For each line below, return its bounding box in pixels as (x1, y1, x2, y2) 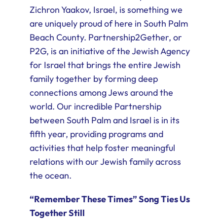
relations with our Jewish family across (29, 156, 181, 168)
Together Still (29, 207, 85, 219)
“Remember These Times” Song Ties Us (29, 193, 190, 205)
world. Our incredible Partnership (29, 101, 161, 112)
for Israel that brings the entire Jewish (29, 59, 181, 71)
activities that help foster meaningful (29, 142, 175, 154)
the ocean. (29, 170, 72, 182)
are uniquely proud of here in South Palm (29, 18, 188, 30)
